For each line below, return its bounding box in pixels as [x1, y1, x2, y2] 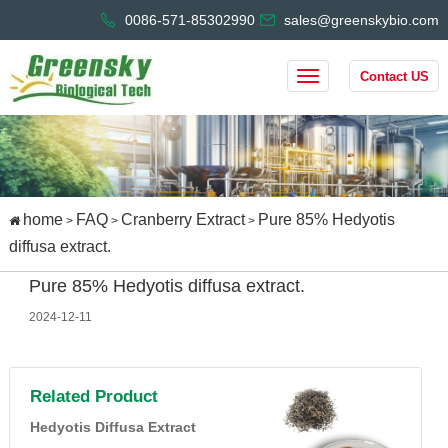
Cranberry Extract [120, 211, 245, 229]
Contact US [359, 69, 429, 84]
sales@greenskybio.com [284, 12, 440, 28]
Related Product [29, 387, 158, 407]
